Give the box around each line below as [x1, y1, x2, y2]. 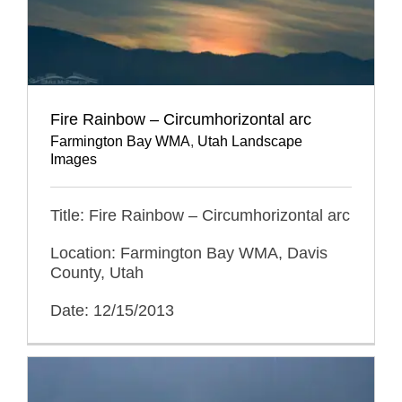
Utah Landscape [197, 134, 302, 150]
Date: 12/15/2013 [50, 301, 174, 320]
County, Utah [50, 264, 144, 283]
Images [50, 152, 97, 168]
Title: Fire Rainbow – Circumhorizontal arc [50, 206, 350, 225]
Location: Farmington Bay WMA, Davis [50, 244, 328, 263]
